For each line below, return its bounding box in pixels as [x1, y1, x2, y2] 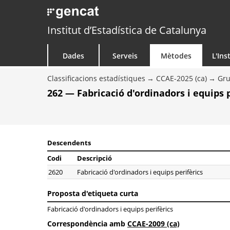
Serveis [112, 51, 138, 61]
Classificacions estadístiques [47, 73, 145, 83]
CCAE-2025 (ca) [156, 73, 207, 83]
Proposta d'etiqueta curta [47, 188, 138, 198]
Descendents [47, 138, 91, 147]
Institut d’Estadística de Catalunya [47, 23, 206, 37]
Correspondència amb [47, 219, 127, 228]
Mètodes [161, 51, 191, 61]
